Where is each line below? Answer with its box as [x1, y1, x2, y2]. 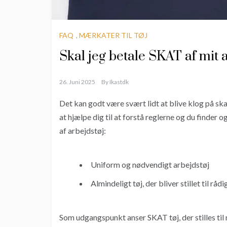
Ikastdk [109, 78, 129, 86]
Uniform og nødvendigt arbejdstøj [91, 160, 209, 170]
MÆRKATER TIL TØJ [79, 31, 147, 40]
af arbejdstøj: [59, 126, 106, 136]
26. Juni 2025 [59, 78, 95, 86]
